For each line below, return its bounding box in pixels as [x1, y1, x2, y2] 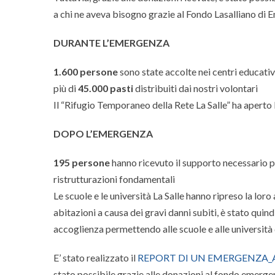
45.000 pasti [78, 82, 133, 94]
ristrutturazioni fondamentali [53, 173, 175, 185]
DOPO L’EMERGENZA [53, 128, 153, 139]
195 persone [53, 157, 110, 168]
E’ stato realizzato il [53, 252, 137, 263]
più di [53, 82, 78, 94]
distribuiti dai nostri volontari [133, 82, 258, 94]
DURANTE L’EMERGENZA [53, 37, 169, 48]
